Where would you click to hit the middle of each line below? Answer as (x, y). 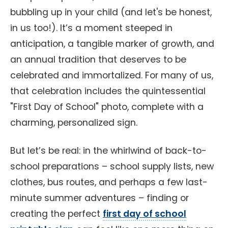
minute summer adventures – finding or (99, 198)
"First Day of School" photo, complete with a (107, 107)
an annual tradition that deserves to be (98, 60)
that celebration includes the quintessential (108, 91)
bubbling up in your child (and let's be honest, (111, 12)
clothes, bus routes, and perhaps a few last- (109, 182)
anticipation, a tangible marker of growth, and (112, 44)
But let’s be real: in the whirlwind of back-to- (108, 151)
